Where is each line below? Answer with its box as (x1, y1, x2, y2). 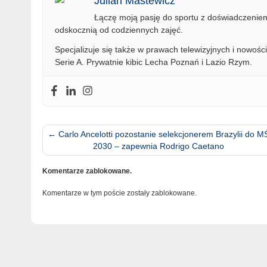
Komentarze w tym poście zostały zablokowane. (42, 188, 197, 197)
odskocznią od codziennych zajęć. (54, 24, 183, 35)
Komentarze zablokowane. (42, 166, 132, 175)
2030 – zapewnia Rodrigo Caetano (93, 141, 225, 151)
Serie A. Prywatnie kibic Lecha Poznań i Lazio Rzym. (54, 57, 252, 67)
